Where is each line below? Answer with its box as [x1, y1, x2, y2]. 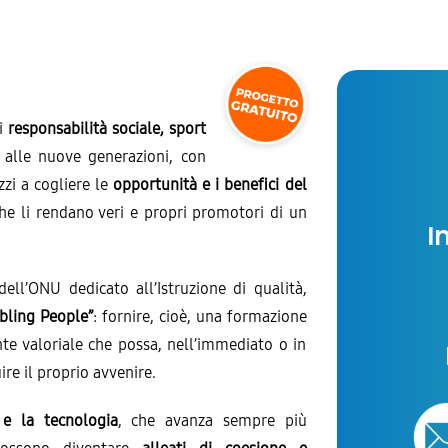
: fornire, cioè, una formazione [93, 306, 307, 326]
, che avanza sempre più [117, 410, 307, 430]
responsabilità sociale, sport [8, 118, 206, 138]
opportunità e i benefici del [113, 174, 307, 194]
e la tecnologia [3, 410, 118, 430]
